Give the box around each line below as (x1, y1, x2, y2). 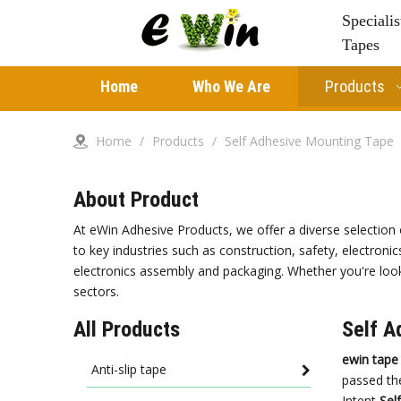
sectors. (73, 283, 119, 300)
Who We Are (192, 77, 270, 96)
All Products (73, 317, 180, 342)
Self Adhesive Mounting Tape (225, 132, 394, 149)
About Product (73, 187, 199, 212)
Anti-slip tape (91, 361, 166, 378)
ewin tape (342, 351, 398, 368)
